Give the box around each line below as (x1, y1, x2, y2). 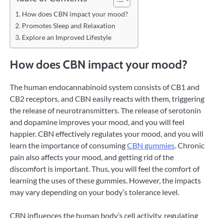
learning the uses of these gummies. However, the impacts (10, 176, 201, 185)
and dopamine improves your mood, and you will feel (10, 117, 184, 127)
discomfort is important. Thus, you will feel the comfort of (10, 164, 200, 174)
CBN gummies (127, 141, 175, 150)
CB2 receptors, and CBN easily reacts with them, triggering (10, 94, 204, 104)
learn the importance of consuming (10, 141, 127, 150)
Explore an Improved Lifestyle (21, 33, 111, 41)
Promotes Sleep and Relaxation (21, 21, 115, 30)
